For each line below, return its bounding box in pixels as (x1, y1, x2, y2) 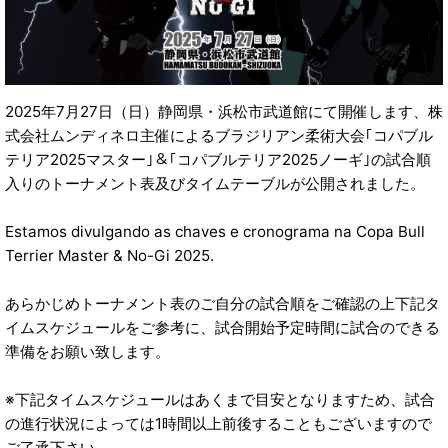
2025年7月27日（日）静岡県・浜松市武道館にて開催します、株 (5, 102, 443, 122)
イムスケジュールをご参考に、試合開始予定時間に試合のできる (5, 318, 440, 338)
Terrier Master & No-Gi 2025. (5, 246, 214, 266)
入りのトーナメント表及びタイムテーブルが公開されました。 (5, 174, 425, 194)
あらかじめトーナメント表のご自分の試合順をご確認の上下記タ (5, 294, 440, 314)
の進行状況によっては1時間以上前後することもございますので (5, 414, 432, 434)
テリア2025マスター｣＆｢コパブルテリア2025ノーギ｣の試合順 (5, 150, 431, 170)
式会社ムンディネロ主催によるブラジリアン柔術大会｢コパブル (5, 126, 433, 146)
